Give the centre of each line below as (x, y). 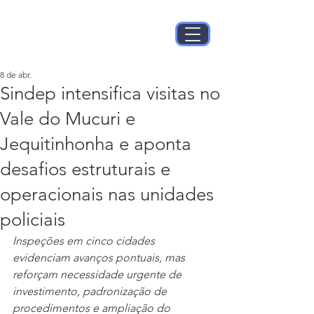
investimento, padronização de (91, 291)
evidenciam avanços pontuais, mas (100, 258)
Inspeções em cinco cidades (85, 241)
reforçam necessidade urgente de (98, 274)
